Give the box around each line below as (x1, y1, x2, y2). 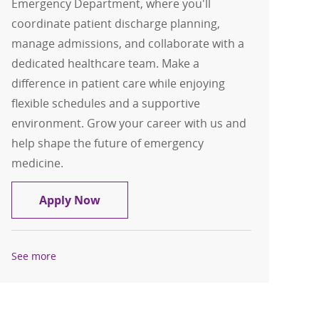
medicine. (11, 155, 64, 172)
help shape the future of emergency (11, 135, 204, 152)
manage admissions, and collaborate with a (11, 36, 245, 52)
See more (11, 249, 57, 263)
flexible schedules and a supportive (11, 95, 201, 112)
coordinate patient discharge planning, (11, 16, 221, 32)
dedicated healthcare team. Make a (11, 56, 200, 72)
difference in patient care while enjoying (11, 75, 226, 92)
